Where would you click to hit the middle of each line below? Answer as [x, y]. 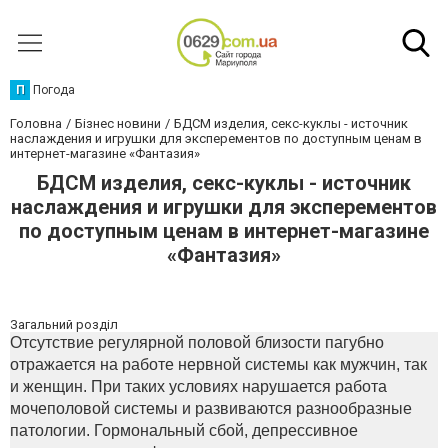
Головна [36, 123]
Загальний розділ [64, 324]
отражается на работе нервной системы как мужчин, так [218, 364]
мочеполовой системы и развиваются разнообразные [211, 408]
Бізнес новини [118, 123]
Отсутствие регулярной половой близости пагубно [197, 342]
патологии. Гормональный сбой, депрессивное [184, 430]
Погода [54, 90]
